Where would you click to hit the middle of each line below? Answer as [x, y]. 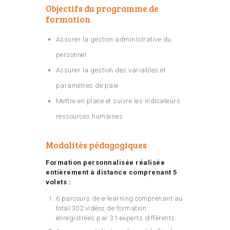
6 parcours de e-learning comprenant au [119, 199]
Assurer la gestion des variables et [111, 70]
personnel [71, 55]
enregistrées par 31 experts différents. [116, 218]
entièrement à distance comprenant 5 [111, 172]
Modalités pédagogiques [96, 145]
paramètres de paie [87, 86]
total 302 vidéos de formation [101, 208]
